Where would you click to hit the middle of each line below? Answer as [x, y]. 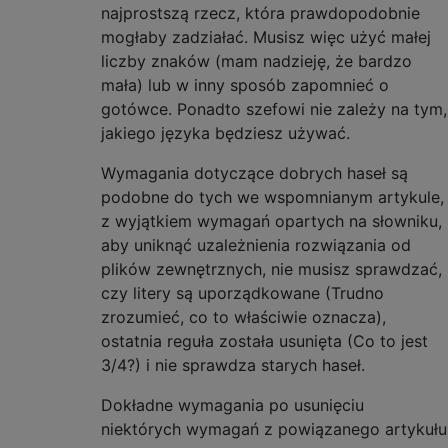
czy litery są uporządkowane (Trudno [242, 293]
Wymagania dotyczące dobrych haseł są [254, 173]
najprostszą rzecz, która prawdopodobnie [260, 13]
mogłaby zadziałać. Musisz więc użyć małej [266, 37]
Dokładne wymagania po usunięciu [232, 405]
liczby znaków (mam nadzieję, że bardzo [256, 61]
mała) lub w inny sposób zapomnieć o [245, 85]
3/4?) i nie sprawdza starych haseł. [233, 365]
